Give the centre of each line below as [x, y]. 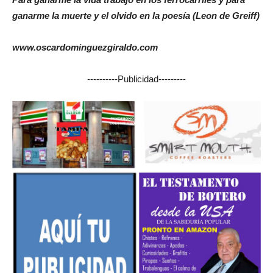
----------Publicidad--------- [136, 79]
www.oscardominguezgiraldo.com [85, 47]
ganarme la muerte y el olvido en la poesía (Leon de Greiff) [136, 16]
